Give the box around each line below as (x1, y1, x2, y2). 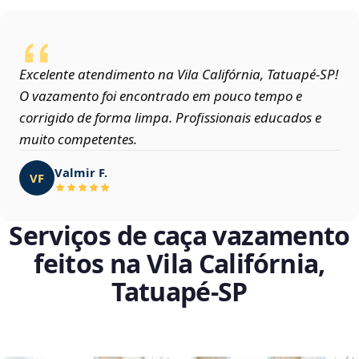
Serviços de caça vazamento (9, 218, 350, 253)
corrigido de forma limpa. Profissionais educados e (19, 108, 321, 127)
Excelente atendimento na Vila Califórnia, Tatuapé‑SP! (19, 65, 338, 84)
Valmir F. (54, 163, 107, 180)
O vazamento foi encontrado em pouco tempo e (19, 87, 302, 106)
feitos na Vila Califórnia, (34, 246, 325, 281)
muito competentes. (19, 130, 137, 149)
